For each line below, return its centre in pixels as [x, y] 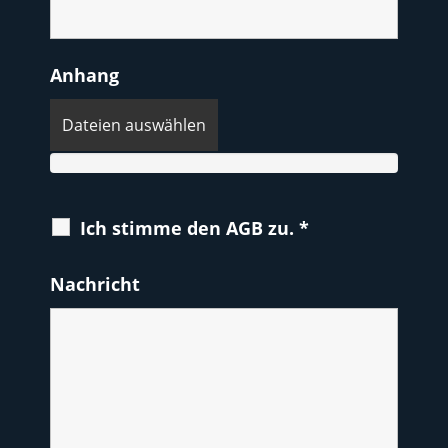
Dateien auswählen [134, 125]
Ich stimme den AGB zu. [189, 228]
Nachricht [95, 284]
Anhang [84, 75]
